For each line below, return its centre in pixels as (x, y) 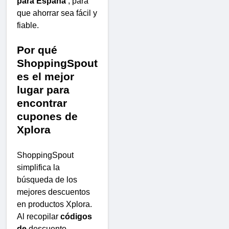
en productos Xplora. (54, 204)
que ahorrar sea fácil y (57, 13)
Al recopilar (39, 217)
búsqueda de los (47, 180)
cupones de (47, 117)
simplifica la (38, 168)
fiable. (28, 26)
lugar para (43, 90)
